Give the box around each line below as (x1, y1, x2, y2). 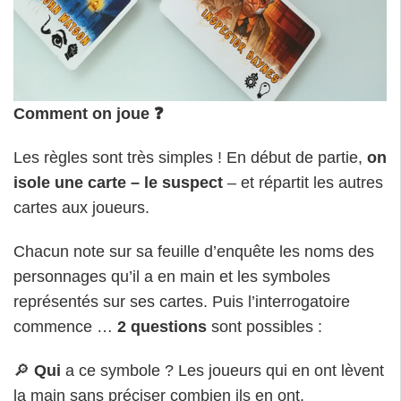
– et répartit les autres (223, 174, 383, 192)
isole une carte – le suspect (13, 174, 223, 192)
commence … (13, 317, 117, 336)
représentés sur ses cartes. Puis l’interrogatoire (13, 292, 350, 311)
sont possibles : (207, 317, 322, 336)
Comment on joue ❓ (13, 105, 164, 124)
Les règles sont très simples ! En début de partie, (13, 149, 367, 167)
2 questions (117, 317, 207, 336)
